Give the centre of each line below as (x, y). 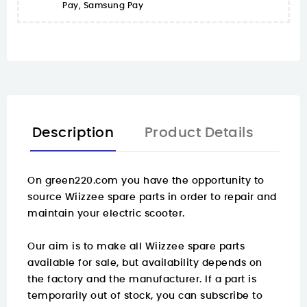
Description (73, 133)
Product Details (199, 133)
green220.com (82, 181)
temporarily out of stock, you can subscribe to (145, 296)
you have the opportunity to (191, 181)
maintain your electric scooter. (106, 214)
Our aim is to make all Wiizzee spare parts (136, 247)
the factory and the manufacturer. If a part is (142, 280)
